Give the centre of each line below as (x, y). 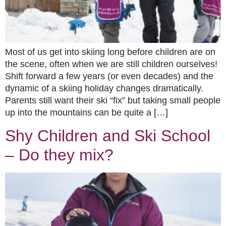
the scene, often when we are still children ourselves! (111, 64)
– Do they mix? (59, 155)
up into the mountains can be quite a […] (87, 113)
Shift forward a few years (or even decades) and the (109, 76)
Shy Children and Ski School (108, 135)
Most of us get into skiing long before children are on (110, 52)
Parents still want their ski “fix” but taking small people (113, 101)
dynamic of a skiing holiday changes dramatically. (104, 89)
